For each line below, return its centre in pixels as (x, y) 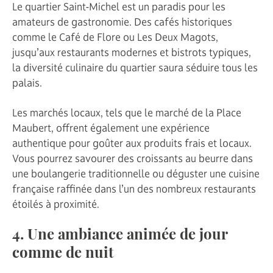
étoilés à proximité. (56, 204)
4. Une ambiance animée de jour (120, 236)
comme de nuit (63, 254)
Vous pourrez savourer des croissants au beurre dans (133, 158)
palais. (27, 83)
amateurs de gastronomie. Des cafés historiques (122, 22)
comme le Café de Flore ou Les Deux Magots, (115, 37)
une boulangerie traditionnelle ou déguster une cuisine (136, 173)
